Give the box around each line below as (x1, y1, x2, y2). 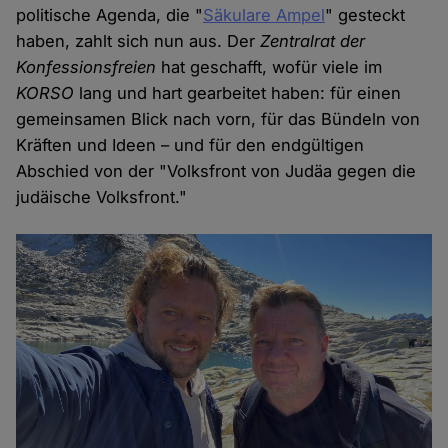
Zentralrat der (260, 31, 366, 52)
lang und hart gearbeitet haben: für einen (74, 83, 402, 104)
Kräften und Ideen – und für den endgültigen (16, 135, 365, 156)
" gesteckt (325, 5, 406, 26)
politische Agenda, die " (16, 5, 204, 26)
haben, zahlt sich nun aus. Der (16, 31, 261, 52)
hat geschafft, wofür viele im (156, 57, 383, 78)
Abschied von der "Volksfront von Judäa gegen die (16, 161, 417, 182)
